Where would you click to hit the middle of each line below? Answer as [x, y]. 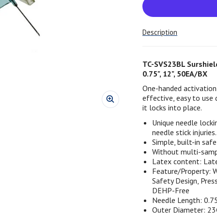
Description [160, 32]
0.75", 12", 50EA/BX [175, 73]
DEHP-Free [171, 190]
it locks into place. [172, 108]
